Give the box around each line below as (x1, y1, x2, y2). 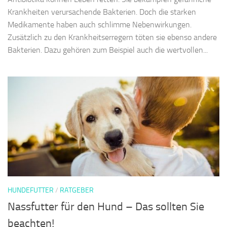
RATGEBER (60, 186, 94, 196)
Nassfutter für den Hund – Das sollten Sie (8, 201, 204, 214)
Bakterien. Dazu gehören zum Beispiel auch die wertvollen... (8, 46, 208, 56)
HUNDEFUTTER (8, 186, 54, 196)
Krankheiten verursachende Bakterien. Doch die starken (8, 8, 196, 18)
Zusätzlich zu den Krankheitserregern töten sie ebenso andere (8, 33, 217, 43)
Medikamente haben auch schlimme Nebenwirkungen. (8, 20, 192, 30)
